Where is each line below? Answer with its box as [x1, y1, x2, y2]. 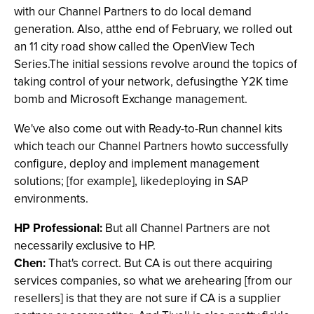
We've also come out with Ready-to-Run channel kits [14, 120, 282, 137]
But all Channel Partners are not [102, 219, 270, 237]
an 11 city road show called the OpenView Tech [14, 38, 254, 55]
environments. [14, 190, 88, 207]
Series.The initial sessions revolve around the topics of [14, 55, 297, 73]
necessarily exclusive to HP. [14, 237, 156, 254]
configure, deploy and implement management [14, 155, 259, 172]
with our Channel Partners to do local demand [14, 3, 252, 20]
